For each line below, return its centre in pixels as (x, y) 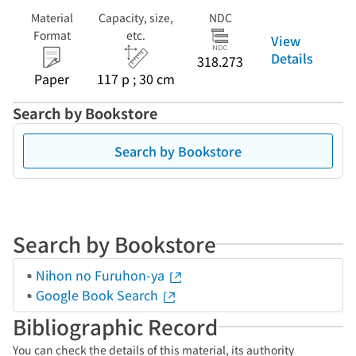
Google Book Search (99, 295)
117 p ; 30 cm (136, 79)
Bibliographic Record (115, 326)
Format (52, 35)
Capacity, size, (136, 17)
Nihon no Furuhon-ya (102, 275)
